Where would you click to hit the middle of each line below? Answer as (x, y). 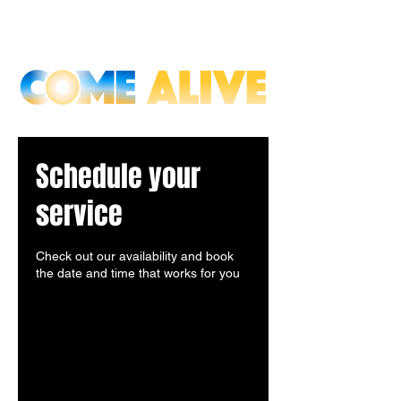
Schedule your (118, 177)
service (79, 214)
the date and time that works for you (138, 273)
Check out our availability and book (135, 256)
